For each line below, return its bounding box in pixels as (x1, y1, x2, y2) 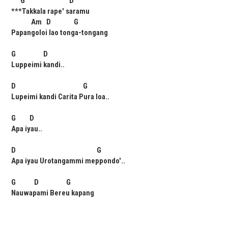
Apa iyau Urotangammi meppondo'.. (11, 156, 126, 166)
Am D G (11, 17, 79, 27)
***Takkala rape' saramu (11, 7, 90, 16)
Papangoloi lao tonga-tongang (11, 28, 108, 38)
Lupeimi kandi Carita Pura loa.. (11, 92, 110, 102)
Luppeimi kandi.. (11, 60, 65, 70)
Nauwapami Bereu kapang (11, 188, 95, 198)
